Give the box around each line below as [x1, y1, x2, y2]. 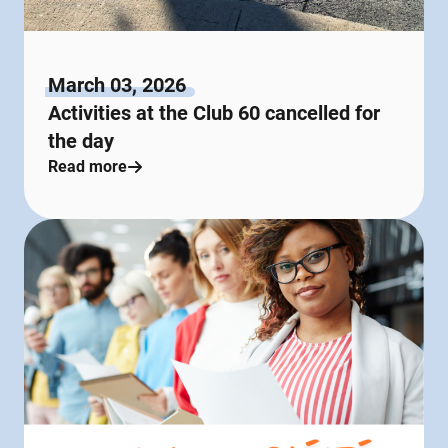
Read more [48, 157, 127, 177]
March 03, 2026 [48, 73, 186, 98]
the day [48, 129, 114, 154]
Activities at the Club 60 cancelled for [48, 101, 380, 126]
